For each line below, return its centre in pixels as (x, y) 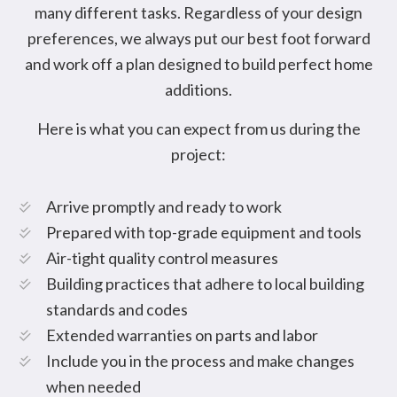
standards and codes (117, 309)
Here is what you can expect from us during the (198, 128)
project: (198, 154)
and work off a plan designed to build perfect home (198, 64)
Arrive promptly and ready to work (164, 206)
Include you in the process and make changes (201, 361)
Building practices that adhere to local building (206, 284)
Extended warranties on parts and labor (183, 335)
